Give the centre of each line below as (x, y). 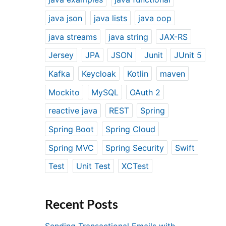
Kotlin (138, 73)
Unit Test (93, 166)
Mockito (64, 92)
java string (128, 37)
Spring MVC (71, 148)
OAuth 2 (145, 92)
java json (66, 18)
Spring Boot (71, 129)
